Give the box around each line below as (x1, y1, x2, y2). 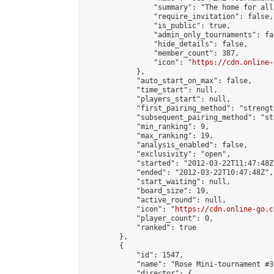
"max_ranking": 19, (85, 131, 213, 140)
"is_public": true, (85, 21, 231, 30)
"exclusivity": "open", (85, 150, 231, 158)
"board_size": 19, (85, 187, 209, 195)
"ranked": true (85, 223, 196, 232)
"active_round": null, (85, 196, 226, 204)
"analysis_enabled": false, (85, 141, 248, 149)
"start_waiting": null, (85, 177, 231, 186)
